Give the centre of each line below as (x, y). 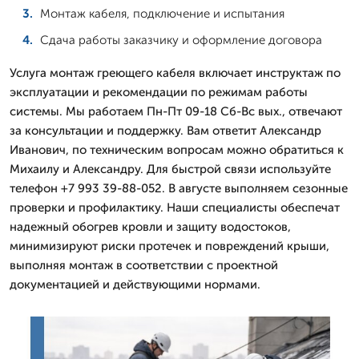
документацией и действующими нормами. (135, 284)
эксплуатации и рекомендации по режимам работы (159, 92)
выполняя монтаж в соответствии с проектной (144, 265)
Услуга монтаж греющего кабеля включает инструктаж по (175, 73)
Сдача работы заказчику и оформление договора (181, 40)
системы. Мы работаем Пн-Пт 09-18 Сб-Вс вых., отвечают (176, 111)
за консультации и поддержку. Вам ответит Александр (165, 130)
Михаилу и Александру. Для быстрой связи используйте (170, 169)
